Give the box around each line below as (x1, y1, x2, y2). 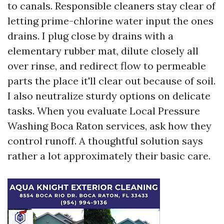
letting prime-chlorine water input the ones (7, 14, 213, 27)
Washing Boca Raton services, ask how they (7, 119, 211, 132)
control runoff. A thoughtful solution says (7, 134, 203, 147)
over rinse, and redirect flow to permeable (7, 59, 206, 72)
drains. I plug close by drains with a (7, 29, 173, 42)
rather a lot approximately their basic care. (7, 149, 210, 162)
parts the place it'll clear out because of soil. (7, 74, 215, 87)
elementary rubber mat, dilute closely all (7, 44, 198, 57)
